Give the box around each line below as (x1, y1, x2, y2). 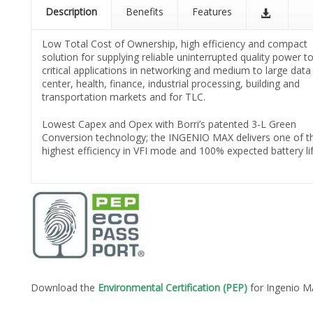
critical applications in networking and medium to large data (42, 64, 311, 77)
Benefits (126, 5, 163, 19)
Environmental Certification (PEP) (98, 280, 247, 294)
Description (45, 5, 97, 19)
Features (192, 5, 232, 19)
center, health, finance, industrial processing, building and (42, 77, 300, 90)
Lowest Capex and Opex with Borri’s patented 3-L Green (42, 117, 296, 131)
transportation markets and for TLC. (42, 90, 205, 103)
